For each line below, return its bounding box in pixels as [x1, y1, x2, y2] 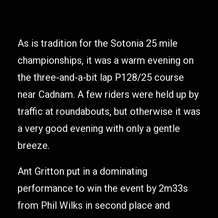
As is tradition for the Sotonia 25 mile [18, 37, 178, 49]
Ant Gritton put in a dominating [18, 165, 147, 177]
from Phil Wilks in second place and [18, 200, 170, 211]
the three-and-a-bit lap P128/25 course [18, 72, 184, 83]
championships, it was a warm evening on [18, 54, 194, 66]
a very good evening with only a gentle [18, 123, 180, 134]
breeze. [18, 140, 50, 151]
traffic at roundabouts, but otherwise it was [18, 106, 200, 117]
